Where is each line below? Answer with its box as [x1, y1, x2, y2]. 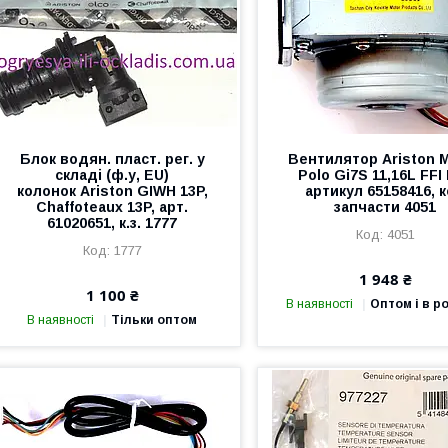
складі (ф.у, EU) [55, 167, 170, 183]
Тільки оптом [111, 313, 198, 327]
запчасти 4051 [334, 199, 437, 215]
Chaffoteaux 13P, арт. [36, 199, 189, 215]
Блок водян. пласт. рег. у [19, 151, 205, 167]
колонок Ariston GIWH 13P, [16, 183, 208, 199]
